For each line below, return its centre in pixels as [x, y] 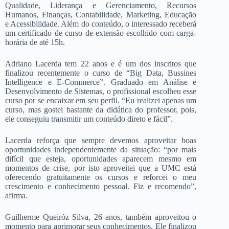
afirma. [16, 195]
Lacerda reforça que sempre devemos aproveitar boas [101, 140]
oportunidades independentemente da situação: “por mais [101, 149]
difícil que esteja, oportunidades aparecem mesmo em [101, 158]
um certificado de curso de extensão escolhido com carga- [101, 33]
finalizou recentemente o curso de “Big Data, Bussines [101, 73]
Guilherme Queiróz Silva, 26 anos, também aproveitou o [101, 217]
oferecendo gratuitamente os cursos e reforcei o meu [101, 177]
